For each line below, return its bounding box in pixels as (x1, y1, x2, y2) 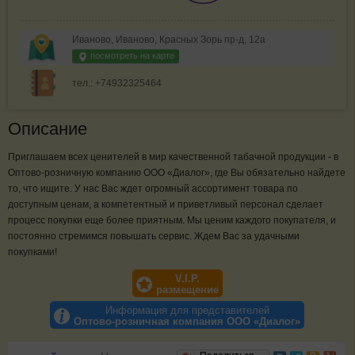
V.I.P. (174, 273, 200, 285)
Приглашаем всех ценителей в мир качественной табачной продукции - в (8, 151, 338, 163)
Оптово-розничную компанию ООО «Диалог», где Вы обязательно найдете (8, 167, 345, 179)
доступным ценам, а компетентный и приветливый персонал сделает (8, 199, 323, 211)
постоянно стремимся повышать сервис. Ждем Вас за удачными (8, 231, 300, 242)
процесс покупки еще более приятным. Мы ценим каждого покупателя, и (8, 215, 336, 227)
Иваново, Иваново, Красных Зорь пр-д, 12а (72, 34, 265, 46)
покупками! (8, 246, 57, 258)
